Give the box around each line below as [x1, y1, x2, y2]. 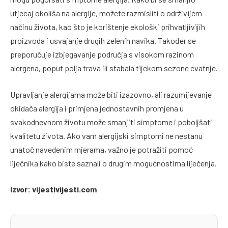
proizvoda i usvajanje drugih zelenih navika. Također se [10, 36, 196, 46]
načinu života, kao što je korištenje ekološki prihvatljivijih [10, 22, 205, 32]
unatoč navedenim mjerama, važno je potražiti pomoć [10, 144, 193, 154]
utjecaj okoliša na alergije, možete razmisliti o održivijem [10, 8, 202, 18]
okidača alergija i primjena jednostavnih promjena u [10, 103, 184, 113]
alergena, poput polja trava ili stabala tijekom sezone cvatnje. [10, 63, 218, 73]
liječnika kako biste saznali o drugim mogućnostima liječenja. [10, 158, 217, 168]
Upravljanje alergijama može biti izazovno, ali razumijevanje [10, 89, 212, 99]
